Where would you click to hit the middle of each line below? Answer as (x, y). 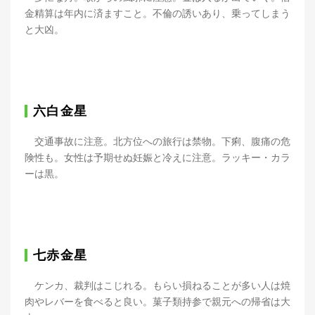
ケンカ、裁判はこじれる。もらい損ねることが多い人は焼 (157, 285)
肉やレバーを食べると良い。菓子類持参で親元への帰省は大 (157, 301)
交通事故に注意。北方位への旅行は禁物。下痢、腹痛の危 (157, 141)
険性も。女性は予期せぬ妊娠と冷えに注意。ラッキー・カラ (157, 157)
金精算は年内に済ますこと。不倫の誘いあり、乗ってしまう (157, 13)
